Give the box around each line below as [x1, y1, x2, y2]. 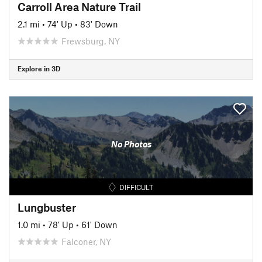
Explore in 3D [18, 64, 60, 73]
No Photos [111, 139, 151, 149]
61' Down [81, 219, 118, 230]
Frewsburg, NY [61, 35, 120, 46]
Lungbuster [18, 200, 76, 214]
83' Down [80, 18, 118, 29]
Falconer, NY [61, 236, 111, 247]
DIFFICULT [119, 182, 154, 191]
